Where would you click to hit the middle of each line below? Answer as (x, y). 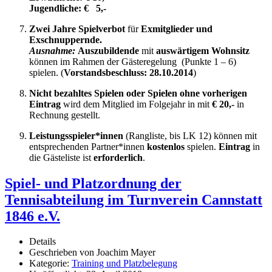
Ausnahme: (52, 50)
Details (42, 242)
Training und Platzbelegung (124, 263)
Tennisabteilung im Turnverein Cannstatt (134, 199)
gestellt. (86, 115)
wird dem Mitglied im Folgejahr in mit (138, 104)
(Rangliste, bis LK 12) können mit (190, 135)
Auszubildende (108, 50)
